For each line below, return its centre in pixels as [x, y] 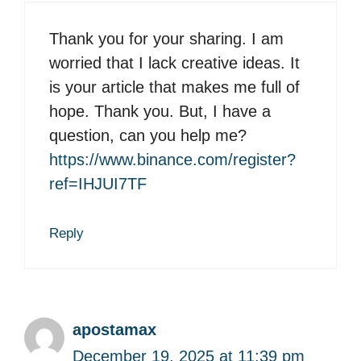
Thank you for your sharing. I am [166, 39]
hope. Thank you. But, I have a [160, 112]
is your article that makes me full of [174, 87]
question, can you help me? [148, 136]
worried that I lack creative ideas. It [174, 63]
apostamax [114, 330]
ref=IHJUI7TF [98, 184]
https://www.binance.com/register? [172, 160]
